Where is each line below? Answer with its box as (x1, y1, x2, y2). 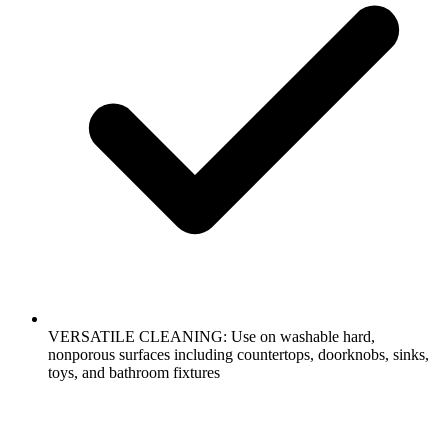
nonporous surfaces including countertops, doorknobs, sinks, (48, 345, 429, 363)
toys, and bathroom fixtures (48, 363, 220, 381)
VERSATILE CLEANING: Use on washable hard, (48, 327, 375, 345)
